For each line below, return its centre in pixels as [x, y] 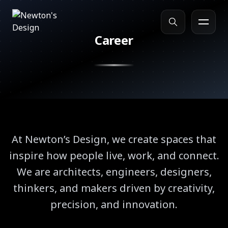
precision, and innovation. [114, 204]
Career [114, 40]
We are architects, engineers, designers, [114, 172]
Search [41, 54]
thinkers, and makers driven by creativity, [114, 188]
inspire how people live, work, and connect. [114, 155]
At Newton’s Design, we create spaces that [114, 139]
